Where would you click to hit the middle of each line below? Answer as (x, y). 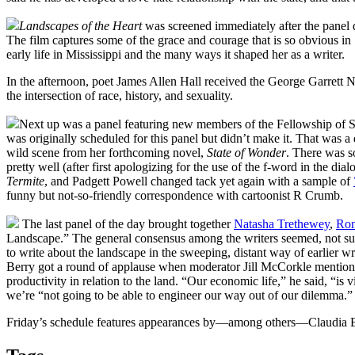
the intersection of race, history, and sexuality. (120, 95)
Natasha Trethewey (282, 223)
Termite (25, 181)
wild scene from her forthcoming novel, (107, 152)
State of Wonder (246, 152)
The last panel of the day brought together (126, 223)
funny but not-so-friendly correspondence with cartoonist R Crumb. (175, 195)
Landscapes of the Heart (80, 25)
